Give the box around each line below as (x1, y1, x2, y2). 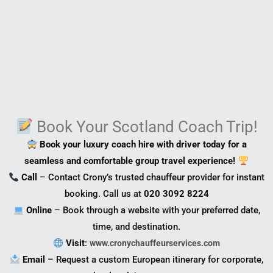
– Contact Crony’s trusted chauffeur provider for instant (37, 172, 265, 183)
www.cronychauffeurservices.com (90, 238, 221, 249)
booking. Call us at (64, 188, 144, 200)
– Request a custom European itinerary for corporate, (45, 254, 264, 266)
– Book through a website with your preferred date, (51, 205, 260, 216)
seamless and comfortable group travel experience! (24, 155, 236, 167)
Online (26, 205, 52, 216)
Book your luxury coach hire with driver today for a (39, 139, 247, 151)
